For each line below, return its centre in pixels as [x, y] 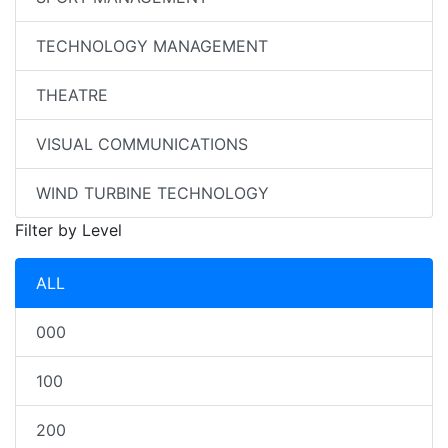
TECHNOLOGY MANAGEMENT [152, 46]
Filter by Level [68, 230]
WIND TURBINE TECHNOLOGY [152, 193]
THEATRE [72, 95]
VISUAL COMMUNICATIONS [142, 144]
